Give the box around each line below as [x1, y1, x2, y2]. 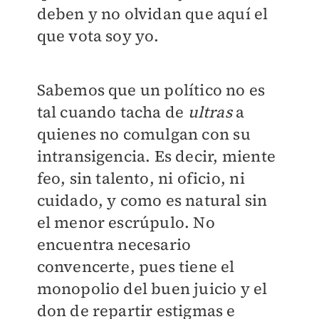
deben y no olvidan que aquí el [36, 3, 268, 25]
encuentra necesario [36, 234, 192, 256]
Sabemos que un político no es [36, 79, 266, 101]
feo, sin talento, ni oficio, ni [36, 167, 245, 189]
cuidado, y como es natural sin [36, 189, 268, 211]
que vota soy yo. [36, 25, 159, 47]
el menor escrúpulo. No [36, 211, 215, 234]
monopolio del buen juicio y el [36, 278, 268, 300]
